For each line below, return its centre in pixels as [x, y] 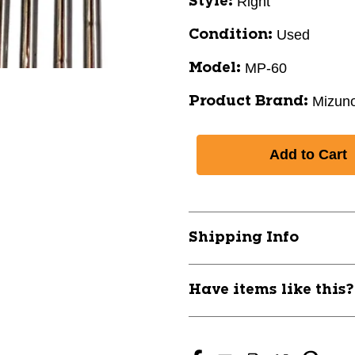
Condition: [231, 35]
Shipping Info [244, 238]
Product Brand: [248, 101]
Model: [215, 68]
